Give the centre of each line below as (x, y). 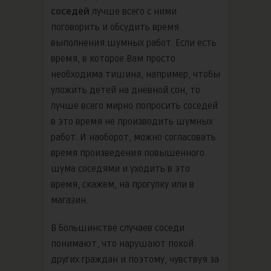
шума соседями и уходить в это (120, 168)
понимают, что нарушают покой (122, 243)
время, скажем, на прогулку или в (122, 184)
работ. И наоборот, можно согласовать (133, 137)
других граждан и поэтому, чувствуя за (135, 259)
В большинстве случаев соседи (118, 228)
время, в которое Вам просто (113, 58)
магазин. (69, 200)
